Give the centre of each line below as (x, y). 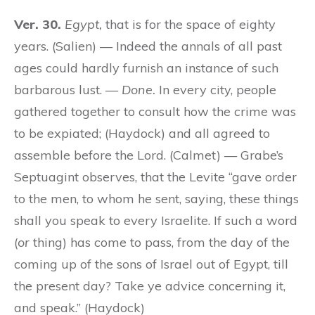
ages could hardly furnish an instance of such (146, 67)
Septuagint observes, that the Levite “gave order (155, 176)
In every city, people (216, 89)
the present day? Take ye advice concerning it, (150, 285)
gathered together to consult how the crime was (155, 111)
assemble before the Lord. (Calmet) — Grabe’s (149, 155)
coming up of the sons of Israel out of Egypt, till (151, 264)
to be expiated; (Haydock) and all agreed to (142, 133)
